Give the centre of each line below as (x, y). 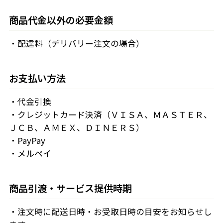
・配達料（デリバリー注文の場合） (76, 43)
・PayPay (27, 140)
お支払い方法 (37, 78)
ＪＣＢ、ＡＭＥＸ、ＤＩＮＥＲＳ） (76, 127)
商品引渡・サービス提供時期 (70, 188)
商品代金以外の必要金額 (61, 20)
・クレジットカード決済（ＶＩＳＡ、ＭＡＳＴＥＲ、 (110, 114)
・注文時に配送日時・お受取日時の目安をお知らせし (110, 211)
